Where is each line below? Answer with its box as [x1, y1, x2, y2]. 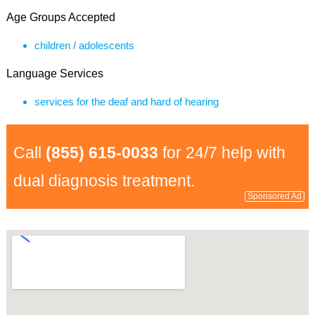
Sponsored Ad [247, 191, 302, 201]
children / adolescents [34, 39, 134, 51]
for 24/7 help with [157, 143, 285, 162]
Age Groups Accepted [6, 11, 115, 23]
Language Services [6, 67, 103, 79]
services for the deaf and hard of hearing [34, 96, 219, 108]
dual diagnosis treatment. [13, 172, 195, 190]
